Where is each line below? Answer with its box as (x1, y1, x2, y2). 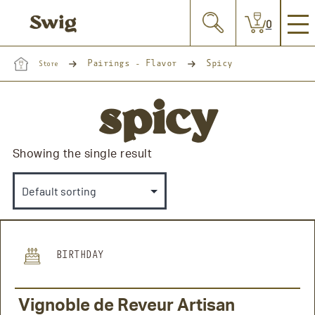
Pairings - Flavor (87, 58, 177, 69)
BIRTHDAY (50, 249, 104, 262)
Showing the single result (12, 148, 153, 160)
